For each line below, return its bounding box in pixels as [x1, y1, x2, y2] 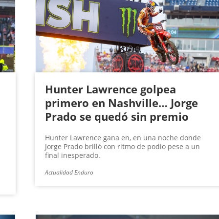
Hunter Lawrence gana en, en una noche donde [44, 133, 201, 143]
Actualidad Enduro [44, 168, 93, 177]
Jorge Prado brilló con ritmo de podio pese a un [44, 142, 200, 152]
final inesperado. [44, 151, 100, 160]
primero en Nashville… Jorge [44, 95, 198, 110]
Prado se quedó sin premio [44, 109, 189, 124]
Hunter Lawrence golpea [44, 82, 176, 97]
